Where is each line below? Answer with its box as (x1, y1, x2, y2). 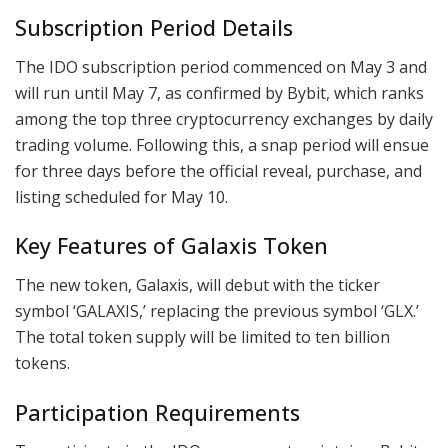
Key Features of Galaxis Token (15, 231, 328, 261)
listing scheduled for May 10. (15, 185, 228, 208)
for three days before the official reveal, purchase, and (15, 159, 422, 182)
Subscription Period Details (15, 12, 293, 42)
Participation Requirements (15, 397, 300, 427)
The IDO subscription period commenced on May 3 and (15, 55, 427, 78)
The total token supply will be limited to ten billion (15, 325, 390, 348)
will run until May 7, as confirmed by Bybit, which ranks (15, 81, 424, 104)
